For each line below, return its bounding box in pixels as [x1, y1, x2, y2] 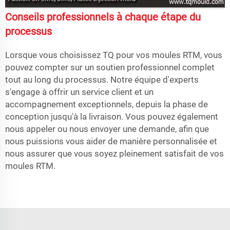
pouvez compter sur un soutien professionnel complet [5, 62, 215, 72]
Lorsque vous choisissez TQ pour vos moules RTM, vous [5, 49, 222, 60]
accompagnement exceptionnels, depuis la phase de [5, 99, 208, 109]
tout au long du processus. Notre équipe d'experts [5, 74, 199, 85]
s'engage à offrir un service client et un [5, 86, 154, 97]
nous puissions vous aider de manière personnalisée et [5, 136, 217, 146]
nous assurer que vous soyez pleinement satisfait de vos [5, 148, 224, 159]
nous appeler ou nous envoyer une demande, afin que [5, 123, 209, 134]
